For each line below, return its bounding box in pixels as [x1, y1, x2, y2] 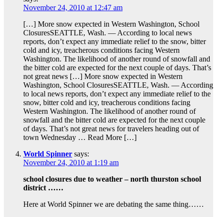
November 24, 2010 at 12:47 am [23, 3, 123, 12]
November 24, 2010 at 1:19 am [23, 158, 119, 167]
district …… [23, 184, 63, 192]
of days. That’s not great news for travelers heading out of [23, 124, 199, 133]
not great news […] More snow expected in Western [23, 72, 183, 81]
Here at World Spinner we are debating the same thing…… [23, 200, 204, 209]
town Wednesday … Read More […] [23, 133, 137, 142]
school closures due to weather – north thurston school [23, 175, 201, 184]
